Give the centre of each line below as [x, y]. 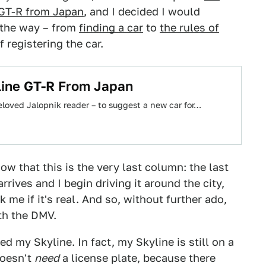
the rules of [189, 28]
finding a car [111, 28]
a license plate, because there [137, 258]
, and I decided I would [142, 12]
